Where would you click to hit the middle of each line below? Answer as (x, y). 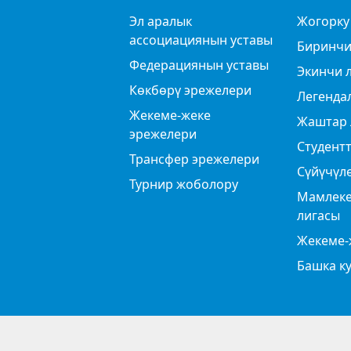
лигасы (318, 215)
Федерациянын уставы (199, 65)
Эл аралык (160, 21)
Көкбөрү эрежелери (190, 90)
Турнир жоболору (183, 184)
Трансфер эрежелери (194, 159)
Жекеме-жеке (170, 115)
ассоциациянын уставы (201, 40)
